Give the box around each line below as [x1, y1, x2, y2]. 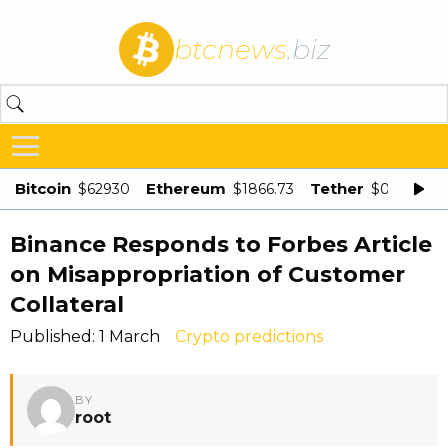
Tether [310, 179, 364, 198]
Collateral [10, 291, 124, 318]
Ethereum [146, 179, 226, 198]
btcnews [173, 32, 287, 66]
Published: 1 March [10, 327, 160, 346]
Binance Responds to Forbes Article [10, 231, 432, 258]
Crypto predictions [175, 327, 323, 346]
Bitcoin [15, 179, 71, 198]
